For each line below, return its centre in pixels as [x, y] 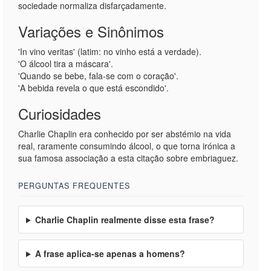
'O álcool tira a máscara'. [66, 64]
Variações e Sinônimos [91, 31]
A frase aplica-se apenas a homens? [110, 253]
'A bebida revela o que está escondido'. [93, 88]
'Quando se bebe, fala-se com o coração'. [98, 76]
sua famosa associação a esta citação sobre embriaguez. [128, 158]
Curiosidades [60, 113]
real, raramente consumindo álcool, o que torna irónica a [127, 146]
